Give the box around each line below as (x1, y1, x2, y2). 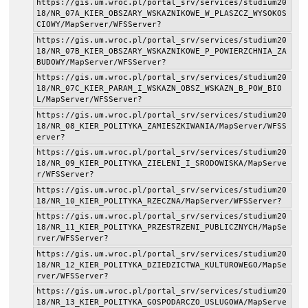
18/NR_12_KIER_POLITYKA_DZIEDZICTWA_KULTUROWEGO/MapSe (36, 260, 287, 269)
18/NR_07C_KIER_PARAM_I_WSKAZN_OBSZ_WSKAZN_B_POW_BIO (36, 84, 282, 93)
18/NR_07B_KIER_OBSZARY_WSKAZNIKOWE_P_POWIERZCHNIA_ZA (36, 46, 287, 56)
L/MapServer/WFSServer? (36, 95, 142, 104)
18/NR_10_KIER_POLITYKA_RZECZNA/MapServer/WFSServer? (36, 196, 282, 206)
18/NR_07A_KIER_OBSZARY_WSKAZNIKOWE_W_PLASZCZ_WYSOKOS (36, 9, 287, 19)
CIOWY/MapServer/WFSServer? (36, 20, 162, 30)
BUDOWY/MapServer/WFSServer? (36, 57, 166, 67)
